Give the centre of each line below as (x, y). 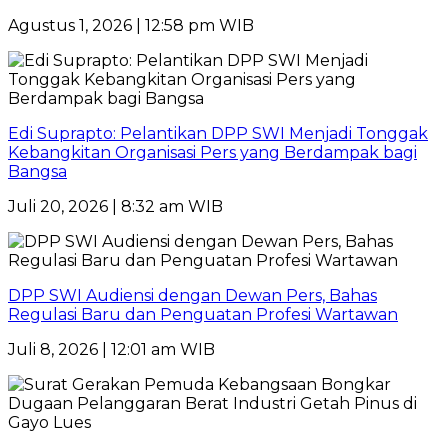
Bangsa (37, 172)
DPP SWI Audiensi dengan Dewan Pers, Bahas (192, 296)
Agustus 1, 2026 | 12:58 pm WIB (131, 26)
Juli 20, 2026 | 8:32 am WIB (115, 207)
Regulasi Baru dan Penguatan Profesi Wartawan (203, 315)
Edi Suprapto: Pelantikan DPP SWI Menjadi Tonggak (218, 134)
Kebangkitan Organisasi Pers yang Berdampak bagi (212, 153)
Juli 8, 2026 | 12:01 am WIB (111, 350)
